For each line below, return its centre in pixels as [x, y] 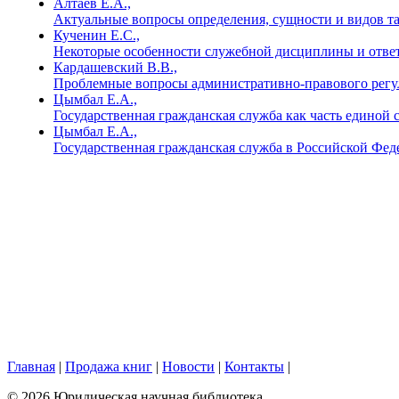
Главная [31, 366]
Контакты [254, 366]
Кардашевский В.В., [115, 67]
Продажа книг [109, 366]
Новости [188, 366]
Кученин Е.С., [97, 35]
